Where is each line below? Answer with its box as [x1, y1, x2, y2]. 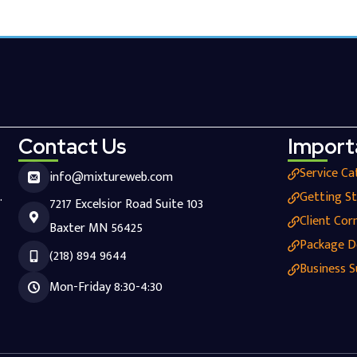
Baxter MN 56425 [49, 218, 143, 240]
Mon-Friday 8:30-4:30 [49, 276, 163, 298]
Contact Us [18, 133, 127, 161]
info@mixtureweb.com [49, 166, 173, 188]
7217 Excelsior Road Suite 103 [49, 194, 203, 216]
